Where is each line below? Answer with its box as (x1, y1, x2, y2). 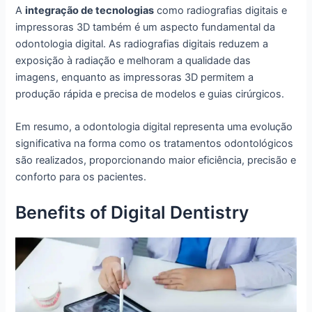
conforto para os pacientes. (15, 171, 147, 184)
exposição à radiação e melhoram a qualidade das (15, 54, 251, 67)
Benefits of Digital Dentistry (15, 202, 249, 224)
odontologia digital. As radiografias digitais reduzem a (15, 37, 269, 50)
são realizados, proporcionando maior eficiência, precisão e (15, 154, 297, 167)
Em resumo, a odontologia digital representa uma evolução (15, 120, 293, 134)
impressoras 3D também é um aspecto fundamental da (15, 20, 276, 33)
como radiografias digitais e (154, 3, 288, 17)
